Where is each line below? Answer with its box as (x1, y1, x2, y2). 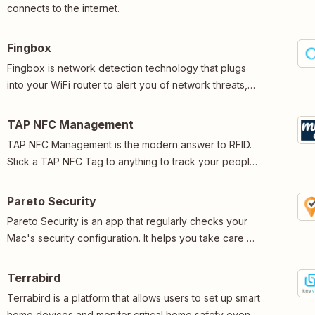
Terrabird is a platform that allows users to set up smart (7, 291, 260, 304)
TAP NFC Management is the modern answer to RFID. (7, 138, 252, 150)
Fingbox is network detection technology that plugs (7, 61, 246, 74)
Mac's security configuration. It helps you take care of (7, 231, 257, 244)
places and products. (7, 172, 105, 184)
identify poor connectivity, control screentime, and (7, 95, 240, 108)
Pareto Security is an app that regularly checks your (7, 214, 247, 227)
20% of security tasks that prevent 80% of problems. (7, 248, 253, 261)
